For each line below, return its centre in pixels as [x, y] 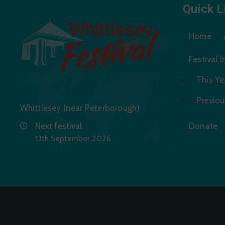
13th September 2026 [73, 139]
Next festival [58, 126]
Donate [203, 126]
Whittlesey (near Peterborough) [80, 108]
